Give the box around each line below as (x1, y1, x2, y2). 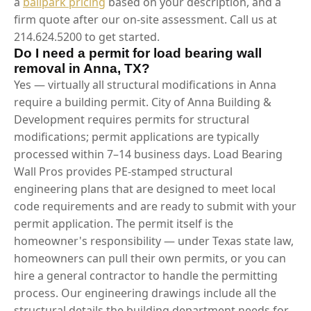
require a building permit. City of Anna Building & (14, 94, 271, 110)
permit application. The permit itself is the (14, 215, 233, 231)
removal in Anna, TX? (14, 60, 150, 76)
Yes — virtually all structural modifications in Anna (14, 76, 276, 92)
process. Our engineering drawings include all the (14, 285, 276, 301)
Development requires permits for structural (14, 111, 249, 127)
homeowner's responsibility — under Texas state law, (14, 233, 294, 249)
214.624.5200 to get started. (14, 28, 160, 44)
